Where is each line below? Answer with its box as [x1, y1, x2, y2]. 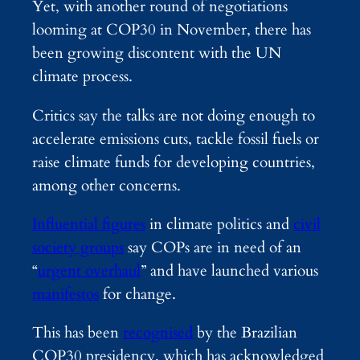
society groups [32, 236, 124, 258]
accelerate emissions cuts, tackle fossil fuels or [32, 128, 319, 149]
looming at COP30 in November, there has [32, 19, 311, 41]
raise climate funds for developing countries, [32, 151, 315, 173]
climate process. [32, 66, 133, 88]
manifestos [32, 283, 99, 305]
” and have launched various [141, 260, 318, 281]
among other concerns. [32, 174, 181, 196]
